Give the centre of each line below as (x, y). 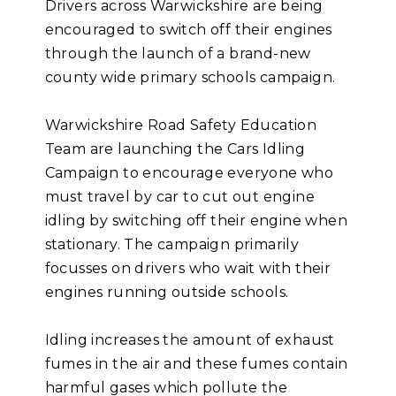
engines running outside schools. (167, 293)
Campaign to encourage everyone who (189, 173)
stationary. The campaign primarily (172, 245)
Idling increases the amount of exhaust (190, 340)
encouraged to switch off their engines (188, 30)
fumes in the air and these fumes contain (196, 364)
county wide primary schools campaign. (190, 78)
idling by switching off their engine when (196, 221)
